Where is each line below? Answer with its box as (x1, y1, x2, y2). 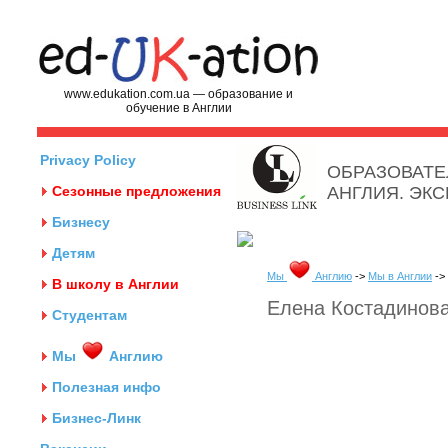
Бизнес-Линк (52, 410, 141, 426)
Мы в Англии (368, 270, 432, 282)
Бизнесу (52, 214, 110, 230)
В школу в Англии (52, 276, 179, 292)
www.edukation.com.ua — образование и (64, 87, 293, 101)
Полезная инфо (52, 379, 161, 395)
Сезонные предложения (52, 183, 221, 199)
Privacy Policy (40, 152, 136, 168)
